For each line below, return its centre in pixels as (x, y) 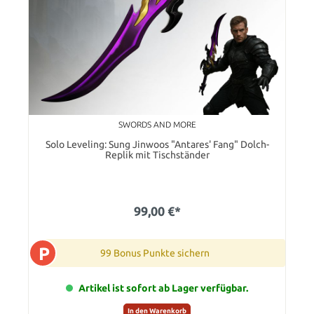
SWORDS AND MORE (157, 125)
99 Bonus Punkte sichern (155, 253)
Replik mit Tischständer (157, 155)
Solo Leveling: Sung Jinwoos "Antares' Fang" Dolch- (157, 145)
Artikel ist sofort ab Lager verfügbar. (163, 288)
